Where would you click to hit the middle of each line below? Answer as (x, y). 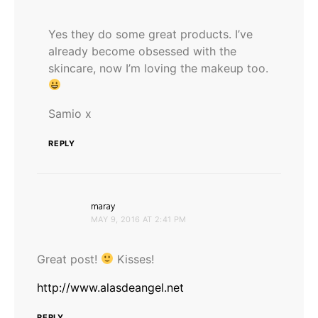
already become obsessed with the (142, 51)
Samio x (70, 113)
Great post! (69, 259)
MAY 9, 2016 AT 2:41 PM (139, 219)
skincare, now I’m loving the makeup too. (158, 68)
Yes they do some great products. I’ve (150, 34)
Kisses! (134, 259)
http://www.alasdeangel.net (110, 287)
